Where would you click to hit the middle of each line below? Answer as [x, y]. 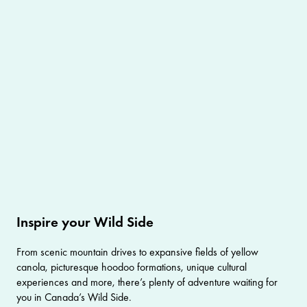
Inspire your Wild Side [85, 222]
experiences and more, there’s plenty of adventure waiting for [147, 282]
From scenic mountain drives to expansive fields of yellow [137, 252]
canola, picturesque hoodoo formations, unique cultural [132, 267]
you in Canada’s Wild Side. [74, 297]
